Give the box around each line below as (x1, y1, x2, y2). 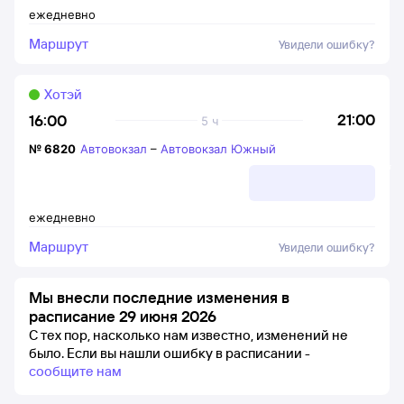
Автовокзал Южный (161, 142, 276, 156)
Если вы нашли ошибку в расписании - (67, 344, 310, 362)
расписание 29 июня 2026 (29, 307, 216, 326)
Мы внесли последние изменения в (29, 288, 289, 307)
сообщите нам (29, 363, 122, 380)
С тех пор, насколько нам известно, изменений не (29, 326, 348, 344)
